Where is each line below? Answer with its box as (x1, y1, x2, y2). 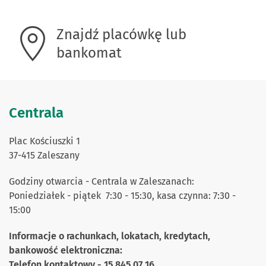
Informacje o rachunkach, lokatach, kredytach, (9, 230, 210, 242)
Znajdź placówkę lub (56, 26, 186, 43)
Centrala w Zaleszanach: (91, 176, 194, 187)
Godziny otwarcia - (9, 176, 91, 187)
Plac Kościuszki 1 (9, 135, 80, 147)
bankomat (56, 45, 122, 61)
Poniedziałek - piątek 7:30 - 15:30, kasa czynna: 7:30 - (9, 190, 236, 201)
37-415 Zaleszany (9, 150, 80, 161)
